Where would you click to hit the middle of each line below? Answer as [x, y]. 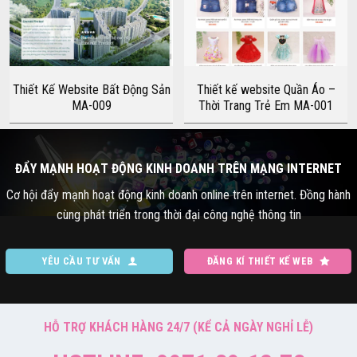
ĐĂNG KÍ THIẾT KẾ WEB [260, 261]
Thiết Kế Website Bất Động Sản [91, 89]
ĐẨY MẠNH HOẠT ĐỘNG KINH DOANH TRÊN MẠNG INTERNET [178, 169]
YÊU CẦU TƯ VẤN [81, 261]
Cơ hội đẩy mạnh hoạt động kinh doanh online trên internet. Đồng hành [178, 195]
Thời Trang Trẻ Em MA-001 [266, 105]
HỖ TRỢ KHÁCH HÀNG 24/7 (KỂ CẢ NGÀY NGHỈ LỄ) [178, 328]
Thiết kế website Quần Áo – [266, 89]
